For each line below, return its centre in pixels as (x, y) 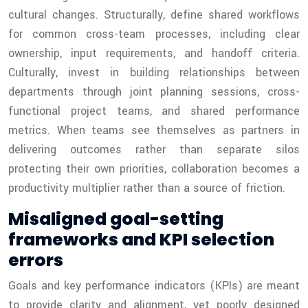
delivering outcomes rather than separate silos (154, 150)
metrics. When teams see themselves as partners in (154, 131)
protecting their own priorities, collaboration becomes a (154, 169)
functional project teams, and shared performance (154, 111)
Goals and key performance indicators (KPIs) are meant (154, 286)
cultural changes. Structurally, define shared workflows (154, 15)
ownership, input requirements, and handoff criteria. (154, 54)
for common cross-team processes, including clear (154, 34)
